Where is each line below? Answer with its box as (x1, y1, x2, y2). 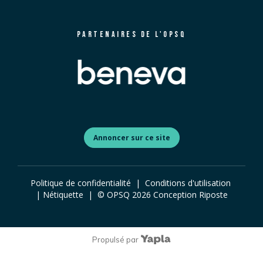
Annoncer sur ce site (93, 132, 170, 143)
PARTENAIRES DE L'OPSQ (76, 29, 187, 40)
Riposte (198, 189, 228, 201)
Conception (150, 189, 199, 201)
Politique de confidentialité (30, 177, 131, 189)
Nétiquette (42, 189, 83, 201)
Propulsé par (92, 235, 139, 245)
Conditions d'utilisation (144, 177, 231, 189)
